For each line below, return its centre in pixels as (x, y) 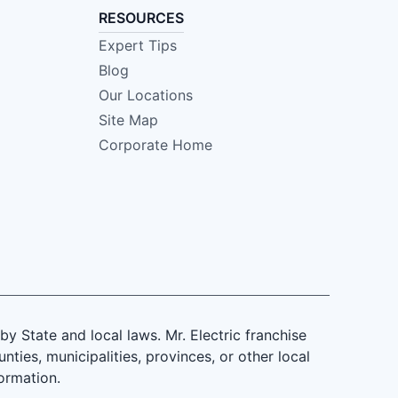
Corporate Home (155, 145)
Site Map (128, 120)
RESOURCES (141, 18)
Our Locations (145, 96)
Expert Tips (137, 46)
